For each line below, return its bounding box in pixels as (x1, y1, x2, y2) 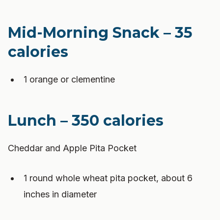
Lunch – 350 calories (8, 111, 164, 130)
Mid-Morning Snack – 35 (8, 24, 192, 42)
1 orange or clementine (24, 74, 115, 84)
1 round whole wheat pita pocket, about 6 (24, 173, 192, 183)
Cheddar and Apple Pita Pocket (8, 143, 137, 153)
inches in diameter (24, 189, 97, 199)
